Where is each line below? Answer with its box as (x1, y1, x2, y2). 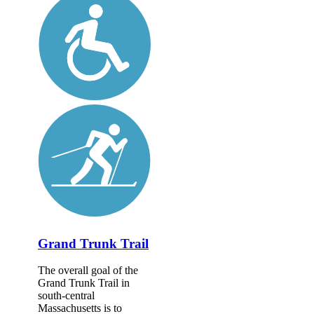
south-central (38, 289, 95, 302)
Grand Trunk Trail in (38, 277, 130, 289)
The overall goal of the (38, 264, 138, 277)
